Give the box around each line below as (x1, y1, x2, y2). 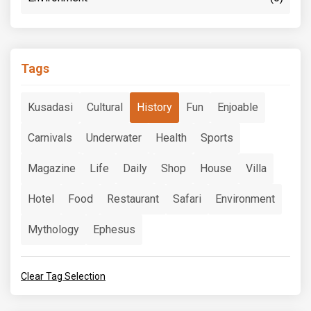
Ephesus (93, 222, 135, 236)
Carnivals (28, 131, 72, 144)
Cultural (87, 100, 123, 114)
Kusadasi (28, 100, 73, 114)
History (137, 100, 172, 114)
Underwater (86, 131, 142, 144)
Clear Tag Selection (21, 270, 106, 282)
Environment (215, 192, 275, 205)
